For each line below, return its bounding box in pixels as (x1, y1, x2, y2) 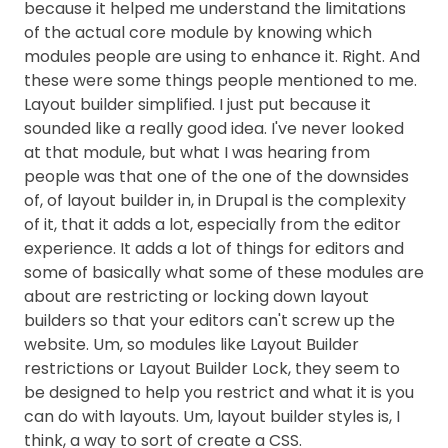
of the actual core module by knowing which (24, 21, 372, 44)
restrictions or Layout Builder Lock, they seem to (24, 357, 400, 380)
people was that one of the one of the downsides (24, 165, 409, 188)
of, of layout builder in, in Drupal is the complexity (24, 189, 406, 212)
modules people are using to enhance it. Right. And (24, 45, 420, 68)
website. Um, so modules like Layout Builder (24, 333, 359, 356)
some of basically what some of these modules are (24, 261, 424, 284)
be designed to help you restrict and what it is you (24, 381, 414, 404)
